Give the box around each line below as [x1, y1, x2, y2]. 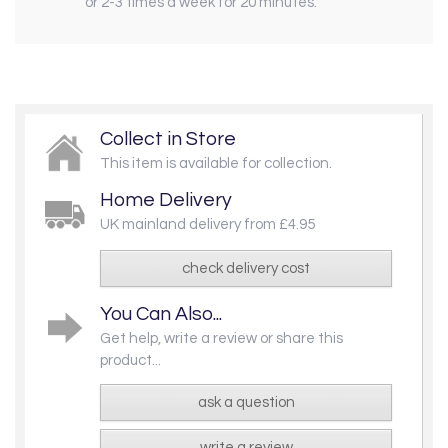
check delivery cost [182, 260, 310, 276]
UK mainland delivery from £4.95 [100, 216, 315, 232]
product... [100, 352, 161, 368]
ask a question [197, 394, 295, 410]
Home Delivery [100, 189, 232, 210]
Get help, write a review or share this [100, 330, 343, 346]
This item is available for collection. [100, 155, 332, 171]
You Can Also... [100, 303, 222, 324]
